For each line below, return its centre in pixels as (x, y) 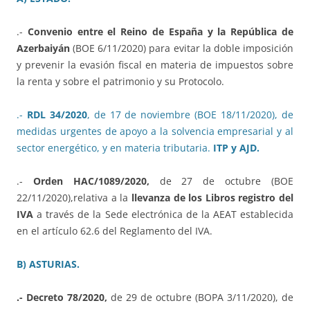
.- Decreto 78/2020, (62, 297)
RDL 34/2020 (57, 114)
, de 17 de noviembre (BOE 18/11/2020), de (190, 114)
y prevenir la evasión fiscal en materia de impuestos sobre (155, 64)
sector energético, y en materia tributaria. (113, 147)
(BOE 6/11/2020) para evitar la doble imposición (182, 48)
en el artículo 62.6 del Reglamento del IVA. (115, 230)
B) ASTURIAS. (48, 264)
